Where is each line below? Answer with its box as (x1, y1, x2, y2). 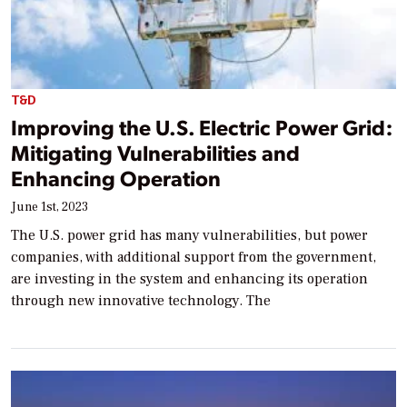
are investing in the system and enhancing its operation (11, 269, 368, 288)
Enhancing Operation (11, 163, 221, 192)
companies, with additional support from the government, (11, 247, 376, 266)
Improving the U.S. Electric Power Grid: (11, 112, 392, 141)
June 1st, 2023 (11, 198, 88, 215)
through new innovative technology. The (11, 291, 271, 310)
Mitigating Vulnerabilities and (11, 137, 300, 166)
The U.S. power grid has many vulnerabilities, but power (11, 225, 368, 244)
